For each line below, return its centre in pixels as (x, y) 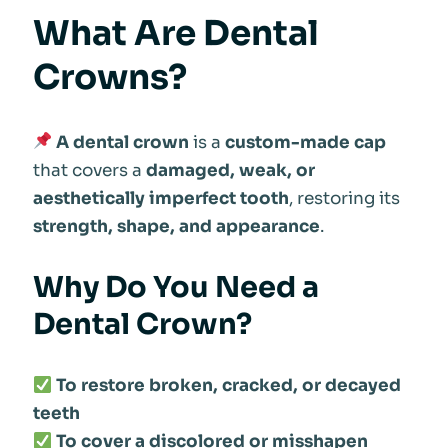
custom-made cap (305, 142)
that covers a (89, 170)
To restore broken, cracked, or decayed (228, 386)
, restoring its (344, 198)
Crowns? (109, 78)
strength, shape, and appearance (176, 226)
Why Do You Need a (175, 287)
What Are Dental (175, 34)
